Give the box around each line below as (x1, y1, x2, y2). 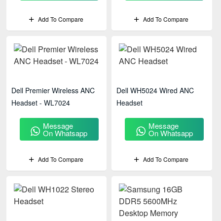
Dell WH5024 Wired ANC (116, 85, 194, 95)
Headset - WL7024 (11, 98, 70, 108)
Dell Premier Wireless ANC (11, 85, 95, 95)
